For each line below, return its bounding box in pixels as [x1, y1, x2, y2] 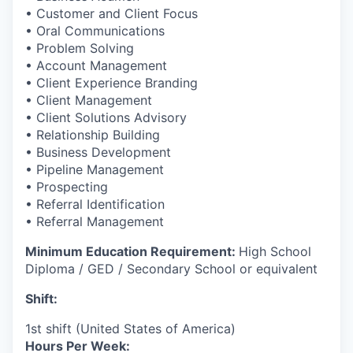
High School [239, 243, 311, 259]
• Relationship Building [25, 126, 160, 143]
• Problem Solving [25, 39, 134, 56]
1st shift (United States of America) [25, 320, 236, 336]
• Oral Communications [25, 22, 165, 39]
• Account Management [25, 57, 167, 73]
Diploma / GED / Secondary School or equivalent [25, 260, 318, 277]
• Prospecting [25, 178, 108, 195]
